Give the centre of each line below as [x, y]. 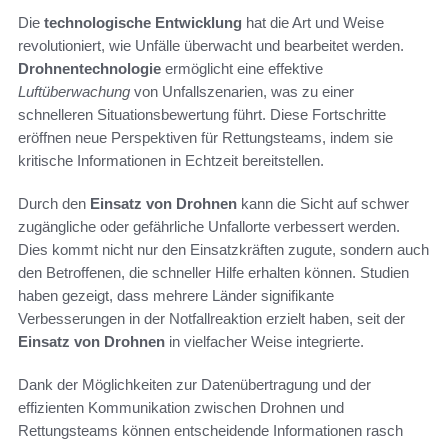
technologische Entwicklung [143, 22]
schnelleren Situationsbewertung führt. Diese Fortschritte [202, 114]
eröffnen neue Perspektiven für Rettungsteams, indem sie [205, 137]
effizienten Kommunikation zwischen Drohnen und [181, 407]
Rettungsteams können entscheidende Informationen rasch [210, 430]
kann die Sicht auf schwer [323, 203]
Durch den [54, 203]
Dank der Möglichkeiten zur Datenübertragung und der [194, 384]
